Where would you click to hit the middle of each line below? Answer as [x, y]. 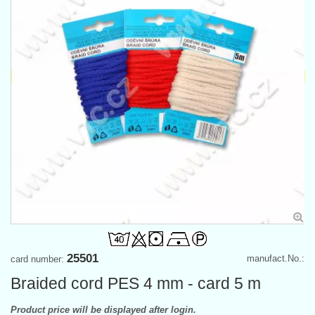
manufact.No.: [276, 258]
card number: [39, 259]
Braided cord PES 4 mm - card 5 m [136, 283]
